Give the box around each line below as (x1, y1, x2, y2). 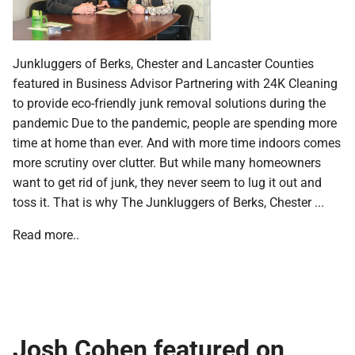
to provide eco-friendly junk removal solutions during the (13, 94, 326, 111)
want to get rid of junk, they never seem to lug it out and (13, 173, 322, 190)
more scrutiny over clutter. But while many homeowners (13, 153, 321, 170)
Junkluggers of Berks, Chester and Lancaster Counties (13, 54, 314, 71)
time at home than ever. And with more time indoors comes (13, 133, 341, 151)
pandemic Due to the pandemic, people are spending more (13, 113, 337, 131)
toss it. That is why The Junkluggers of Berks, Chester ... (13, 193, 324, 210)
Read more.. (13, 225, 79, 242)
